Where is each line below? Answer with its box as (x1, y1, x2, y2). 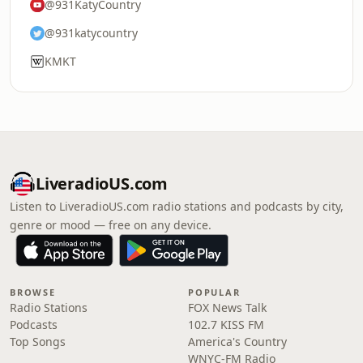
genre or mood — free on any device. (10, 217, 211, 233)
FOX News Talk (188, 300, 267, 315)
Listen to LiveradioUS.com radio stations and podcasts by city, (10, 199, 344, 214)
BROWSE (10, 286, 56, 298)
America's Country (188, 334, 287, 349)
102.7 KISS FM (188, 317, 264, 332)
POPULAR (188, 286, 241, 298)
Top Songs (10, 334, 66, 349)
